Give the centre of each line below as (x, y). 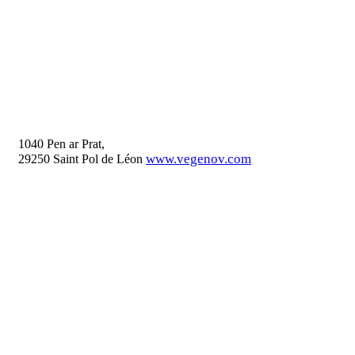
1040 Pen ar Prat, (61, 144)
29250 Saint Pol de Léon (82, 159)
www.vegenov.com (198, 159)
